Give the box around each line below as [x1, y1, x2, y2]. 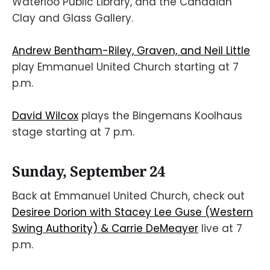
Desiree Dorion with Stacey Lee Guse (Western [12, 204, 253, 219]
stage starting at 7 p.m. [12, 125, 134, 140]
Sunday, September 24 [12, 162, 165, 181]
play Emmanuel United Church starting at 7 [12, 60, 239, 75]
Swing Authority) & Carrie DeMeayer [12, 221, 198, 236]
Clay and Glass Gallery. [12, 10, 136, 25]
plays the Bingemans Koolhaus [78, 108, 242, 124]
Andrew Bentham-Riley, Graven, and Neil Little [12, 43, 250, 58]
